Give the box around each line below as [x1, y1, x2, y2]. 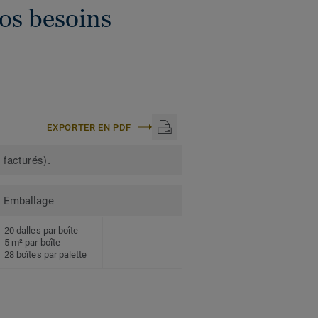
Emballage [4, 194, 54, 208]
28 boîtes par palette [4, 249, 87, 261]
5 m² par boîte [4, 237, 60, 248]
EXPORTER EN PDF [47, 121, 131, 133]
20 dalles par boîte [4, 225, 79, 236]
